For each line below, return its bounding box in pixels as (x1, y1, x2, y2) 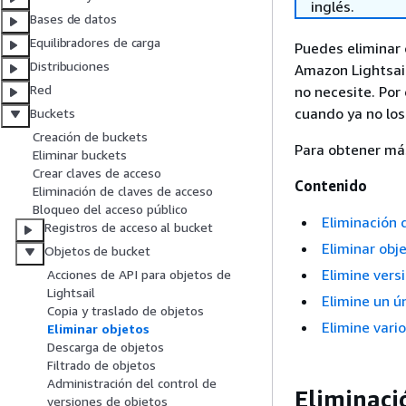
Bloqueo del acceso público (33, 201, 188, 217)
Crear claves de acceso (33, 165, 161, 181)
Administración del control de (47, 375, 217, 391)
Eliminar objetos (47, 321, 150, 337)
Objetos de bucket (44, 243, 150, 259)
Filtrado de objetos (47, 357, 156, 373)
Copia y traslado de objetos (47, 303, 204, 319)
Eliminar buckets (33, 147, 127, 163)
